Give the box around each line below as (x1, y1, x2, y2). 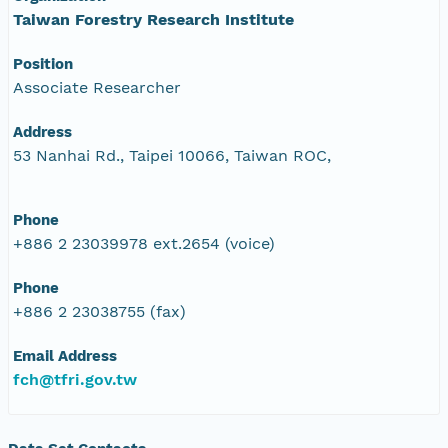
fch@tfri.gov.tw (13, 369, 137, 389)
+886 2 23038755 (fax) (13, 301, 186, 321)
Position (13, 54, 73, 73)
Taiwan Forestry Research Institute (13, 9, 294, 29)
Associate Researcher (13, 77, 181, 97)
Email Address (13, 346, 117, 365)
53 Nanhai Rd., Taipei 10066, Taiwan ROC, (13, 145, 331, 165)
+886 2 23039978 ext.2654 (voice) (13, 233, 275, 253)
